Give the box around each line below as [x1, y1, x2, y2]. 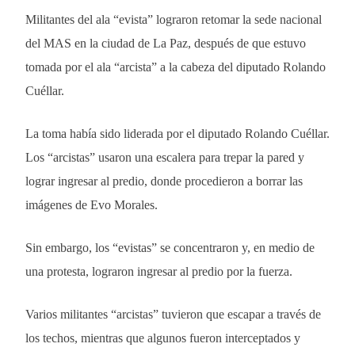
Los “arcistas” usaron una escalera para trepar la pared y [25, 150, 304, 164]
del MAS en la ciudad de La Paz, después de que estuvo [25, 36, 306, 50]
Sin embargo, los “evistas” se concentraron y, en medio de [25, 240, 315, 254]
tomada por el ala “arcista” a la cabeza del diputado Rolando [25, 59, 326, 74]
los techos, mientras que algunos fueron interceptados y [25, 330, 300, 345]
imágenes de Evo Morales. [25, 197, 158, 212]
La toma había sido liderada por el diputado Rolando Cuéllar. [25, 126, 330, 140]
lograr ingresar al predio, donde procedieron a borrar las [25, 174, 303, 188]
